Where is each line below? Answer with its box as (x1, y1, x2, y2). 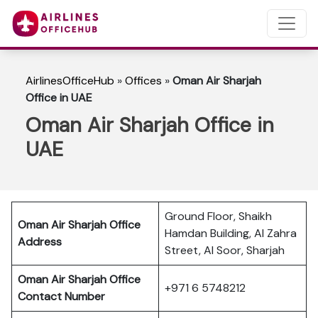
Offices (125, 73, 162, 88)
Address (18, 234, 62, 249)
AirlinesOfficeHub (26, 73, 114, 88)
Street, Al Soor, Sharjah (165, 243, 285, 258)
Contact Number (18, 289, 111, 304)
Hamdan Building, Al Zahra (165, 226, 297, 241)
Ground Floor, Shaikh (165, 209, 272, 224)
